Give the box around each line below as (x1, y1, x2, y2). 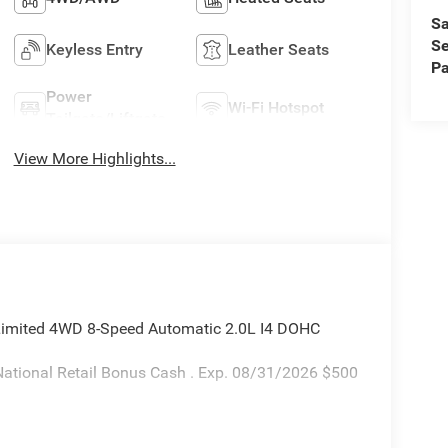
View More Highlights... (13, 149, 176, 169)
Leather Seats (228, 40, 330, 60)
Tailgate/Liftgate (45, 109, 166, 129)
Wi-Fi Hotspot (228, 98, 325, 118)
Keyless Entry (45, 40, 143, 60)
